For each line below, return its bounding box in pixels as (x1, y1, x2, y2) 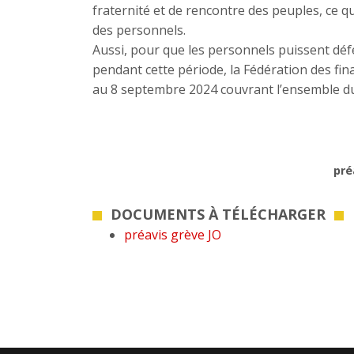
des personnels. (92, 21, 186, 39)
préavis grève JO (124, 226, 221, 243)
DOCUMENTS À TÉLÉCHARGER (111, 205, 326, 224)
